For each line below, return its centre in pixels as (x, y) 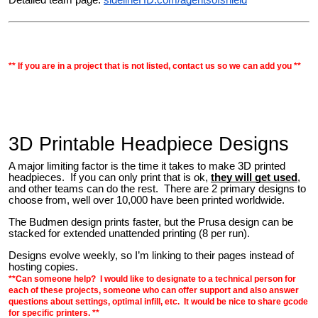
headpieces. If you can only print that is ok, (108, 178)
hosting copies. (46, 267)
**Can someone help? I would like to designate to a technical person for (152, 279)
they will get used (254, 178)
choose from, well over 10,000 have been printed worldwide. (147, 201)
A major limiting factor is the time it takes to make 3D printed (147, 166)
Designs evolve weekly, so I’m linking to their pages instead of (151, 255)
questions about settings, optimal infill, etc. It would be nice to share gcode (158, 301)
